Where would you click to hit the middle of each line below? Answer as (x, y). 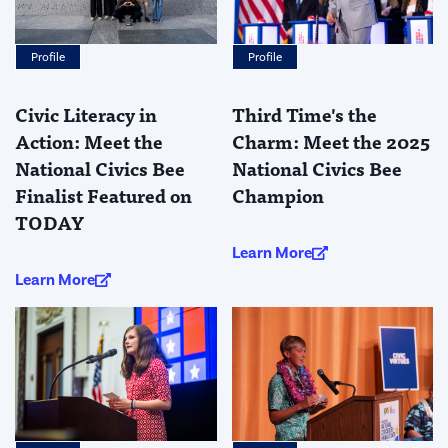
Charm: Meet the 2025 (330, 140)
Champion (277, 194)
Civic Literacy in (86, 113)
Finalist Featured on (103, 194)
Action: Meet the (89, 140)
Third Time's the (304, 113)
